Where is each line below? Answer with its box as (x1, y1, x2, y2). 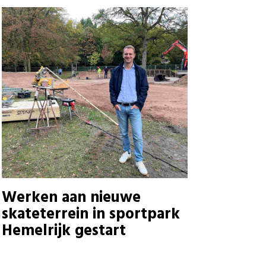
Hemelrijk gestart (1, 218, 126, 243)
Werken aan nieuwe (1, 185, 141, 210)
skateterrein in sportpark (1, 202, 180, 227)
